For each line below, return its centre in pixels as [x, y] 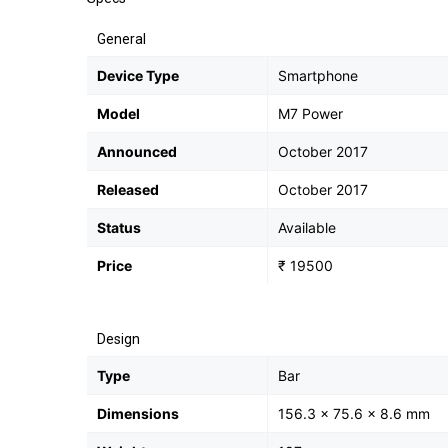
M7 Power [310, 113]
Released [128, 189]
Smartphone [318, 75]
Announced [137, 151]
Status [119, 227]
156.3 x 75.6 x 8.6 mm [354, 413]
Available [307, 227]
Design [118, 339]
